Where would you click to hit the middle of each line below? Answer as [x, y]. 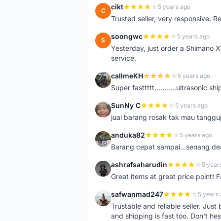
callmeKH [127, 76]
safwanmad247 [137, 194]
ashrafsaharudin [139, 165]
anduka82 [128, 135]
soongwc [127, 36]
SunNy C [126, 105]
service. [124, 58]
